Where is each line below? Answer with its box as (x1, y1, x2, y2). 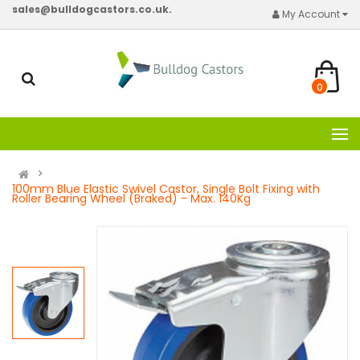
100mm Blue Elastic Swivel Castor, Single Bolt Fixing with (12, 180, 320, 197)
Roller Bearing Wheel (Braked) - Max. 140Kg (12, 190, 251, 207)
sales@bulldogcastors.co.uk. (12, 2, 172, 16)
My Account (281, 7, 342, 21)
